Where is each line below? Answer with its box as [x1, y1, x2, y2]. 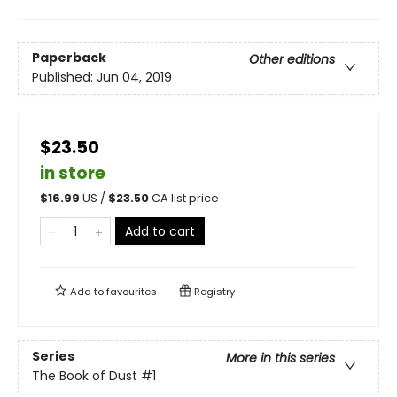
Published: [32, 68, 97, 87]
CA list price [152, 191, 219, 206]
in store [40, 161, 105, 186]
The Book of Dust [32, 367, 137, 385]
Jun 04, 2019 [97, 68, 172, 87]
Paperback [32, 49, 106, 67]
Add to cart [125, 222, 195, 241]
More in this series [226, 349, 335, 368]
